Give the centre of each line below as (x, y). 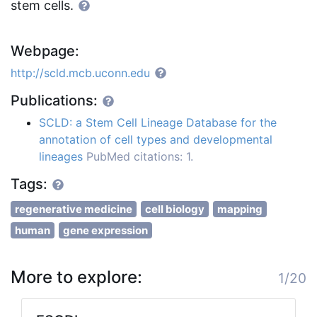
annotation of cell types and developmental (156, 140)
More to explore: (76, 277)
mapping (240, 209)
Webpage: (45, 51)
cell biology (175, 209)
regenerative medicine (74, 209)
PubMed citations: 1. (140, 157)
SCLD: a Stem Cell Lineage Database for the (158, 123)
